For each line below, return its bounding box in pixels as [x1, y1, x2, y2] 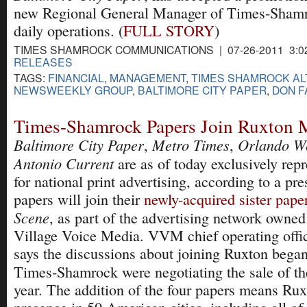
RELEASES [14, 53, 73, 69]
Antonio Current [14, 153, 114, 174]
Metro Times [152, 134, 230, 156]
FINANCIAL [48, 69, 104, 85]
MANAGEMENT [110, 69, 186, 85]
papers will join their [14, 189, 144, 210]
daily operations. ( [14, 20, 123, 40]
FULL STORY [123, 20, 214, 40]
